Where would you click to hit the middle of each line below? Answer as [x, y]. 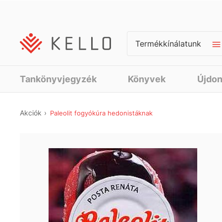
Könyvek [147, 79]
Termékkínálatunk [168, 44]
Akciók [33, 113]
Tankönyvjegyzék [58, 79]
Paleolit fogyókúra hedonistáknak [101, 113]
